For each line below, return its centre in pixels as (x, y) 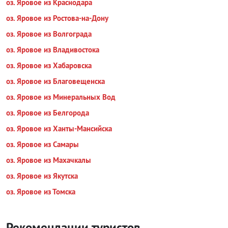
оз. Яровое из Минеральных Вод (61, 97)
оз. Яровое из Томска (41, 192)
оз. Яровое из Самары (42, 144)
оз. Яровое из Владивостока (53, 50)
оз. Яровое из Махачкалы (49, 160)
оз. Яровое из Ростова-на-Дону (57, 18)
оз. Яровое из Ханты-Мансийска (59, 129)
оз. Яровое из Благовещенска (55, 81)
